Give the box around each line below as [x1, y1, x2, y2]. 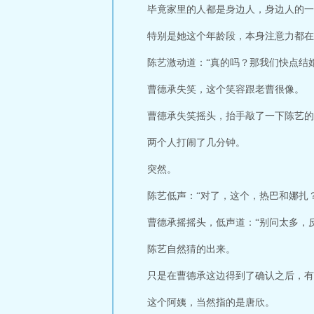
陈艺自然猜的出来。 [147, 244, 235, 254]
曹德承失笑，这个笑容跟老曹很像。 [147, 84, 304, 95]
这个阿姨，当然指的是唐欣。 [147, 297, 275, 308]
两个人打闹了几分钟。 [147, 137, 245, 148]
